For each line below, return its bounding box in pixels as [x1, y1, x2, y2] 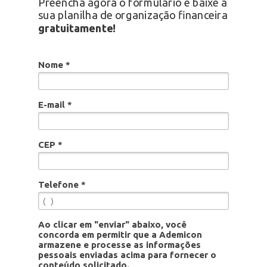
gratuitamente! [38, 21, 116, 35]
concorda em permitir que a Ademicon [38, 229, 202, 240]
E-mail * [38, 100, 72, 110]
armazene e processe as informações [38, 240, 201, 250]
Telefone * [38, 179, 86, 190]
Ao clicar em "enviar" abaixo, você [38, 219, 187, 229]
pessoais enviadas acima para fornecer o [38, 250, 216, 260]
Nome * [38, 60, 70, 70]
